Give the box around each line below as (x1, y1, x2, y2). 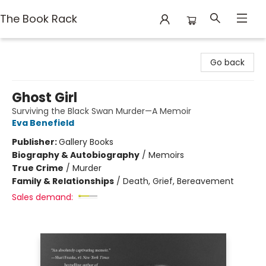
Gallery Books (59, 136, 113, 148)
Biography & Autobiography (12, 149, 140, 161)
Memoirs (148, 149, 184, 161)
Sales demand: (12, 191, 73, 203)
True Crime (12, 162, 64, 174)
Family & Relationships (12, 175, 114, 187)
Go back (210, 56, 245, 68)
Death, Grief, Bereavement (123, 175, 234, 187)
